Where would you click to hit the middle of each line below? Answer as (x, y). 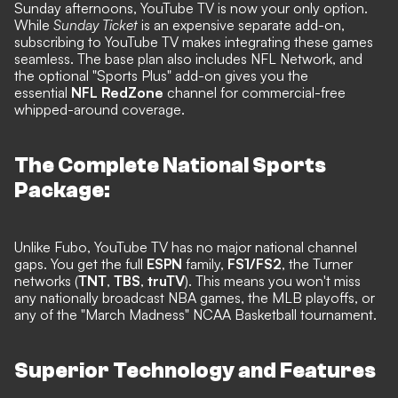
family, (207, 263)
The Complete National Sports (170, 165)
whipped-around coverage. (99, 109)
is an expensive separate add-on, (243, 24)
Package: (64, 190)
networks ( (46, 280)
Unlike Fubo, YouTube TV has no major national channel (186, 247)
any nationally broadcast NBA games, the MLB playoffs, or (195, 297)
